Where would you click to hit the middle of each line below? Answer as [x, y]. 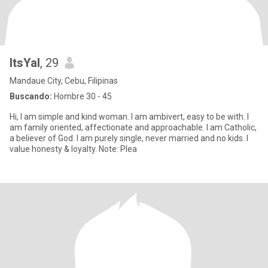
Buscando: [31, 96]
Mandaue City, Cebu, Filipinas [64, 81]
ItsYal [25, 63]
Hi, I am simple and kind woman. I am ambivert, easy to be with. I [128, 117]
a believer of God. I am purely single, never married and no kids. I [43, 138]
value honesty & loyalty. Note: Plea [118, 149]
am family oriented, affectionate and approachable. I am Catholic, [133, 127]
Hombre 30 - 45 [82, 96]
